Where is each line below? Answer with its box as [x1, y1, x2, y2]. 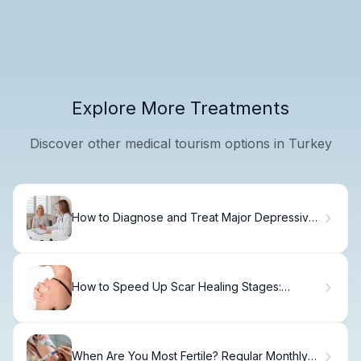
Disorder [72, 224, 118, 239]
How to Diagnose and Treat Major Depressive [72, 210, 316, 225]
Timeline [72, 293, 117, 308]
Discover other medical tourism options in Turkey [29, 135, 332, 151]
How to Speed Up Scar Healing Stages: [72, 280, 281, 294]
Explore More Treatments [72, 97, 289, 118]
